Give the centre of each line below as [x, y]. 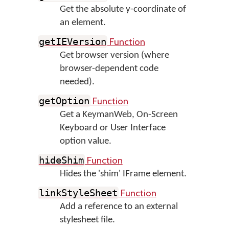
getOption [64, 101]
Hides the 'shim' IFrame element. [123, 174]
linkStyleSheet [78, 193]
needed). [77, 82]
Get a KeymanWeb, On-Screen [119, 115]
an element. [83, 23]
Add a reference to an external [119, 207]
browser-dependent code [109, 69]
